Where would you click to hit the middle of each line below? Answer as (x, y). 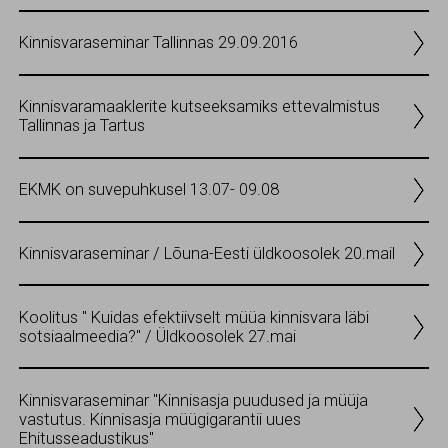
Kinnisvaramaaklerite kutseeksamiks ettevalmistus (199, 107)
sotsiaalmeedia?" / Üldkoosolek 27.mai (157, 336)
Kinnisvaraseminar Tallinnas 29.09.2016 (158, 43)
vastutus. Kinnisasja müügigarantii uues (160, 419)
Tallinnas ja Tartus (82, 126)
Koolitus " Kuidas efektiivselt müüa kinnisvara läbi (194, 317)
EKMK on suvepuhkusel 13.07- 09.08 (149, 190)
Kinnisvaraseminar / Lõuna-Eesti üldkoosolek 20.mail (207, 253)
